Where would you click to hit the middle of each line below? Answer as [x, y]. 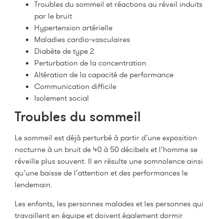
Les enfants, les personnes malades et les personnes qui [109, 203]
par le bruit [53, 16]
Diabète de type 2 [64, 51]
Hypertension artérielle [73, 28]
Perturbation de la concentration [90, 63]
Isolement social [62, 98]
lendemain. [33, 185]
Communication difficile [75, 87]
